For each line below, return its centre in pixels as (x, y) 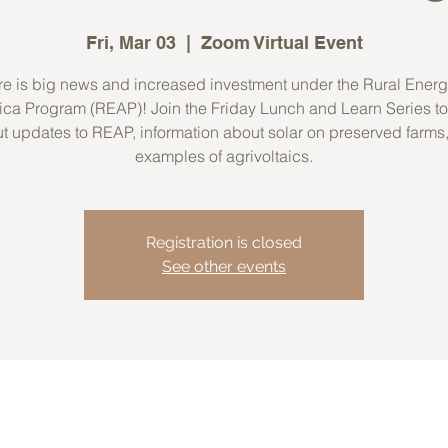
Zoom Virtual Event (281, 42)
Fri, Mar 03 (130, 42)
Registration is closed (224, 242)
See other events (224, 266)
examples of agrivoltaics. (224, 156)
